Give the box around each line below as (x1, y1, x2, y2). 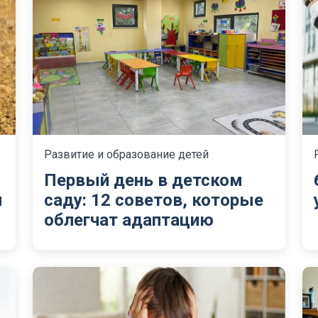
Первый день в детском (44, 170, 243, 190)
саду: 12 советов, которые (44, 190, 263, 210)
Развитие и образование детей (44, 148, 209, 161)
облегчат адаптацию (44, 210, 214, 230)
